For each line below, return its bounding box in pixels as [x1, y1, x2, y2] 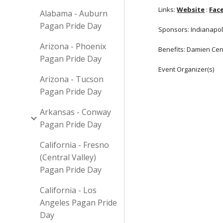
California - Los [40, 185, 97, 196]
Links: [158, 5, 176, 14]
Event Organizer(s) [158, 65, 215, 74]
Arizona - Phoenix [40, 41, 106, 52]
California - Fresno [40, 139, 109, 150]
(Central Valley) [40, 152, 96, 163]
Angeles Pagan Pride [40, 197, 117, 208]
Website [177, 5, 205, 14]
